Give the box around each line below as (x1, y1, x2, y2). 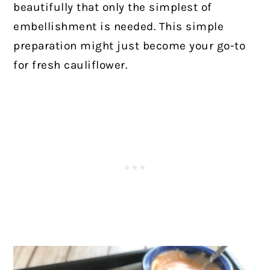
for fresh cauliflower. (13, 58, 128, 72)
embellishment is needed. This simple (13, 19, 224, 33)
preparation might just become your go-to (13, 39, 246, 52)
